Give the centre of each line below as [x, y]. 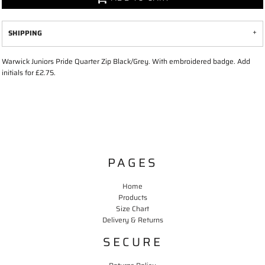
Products [132, 197]
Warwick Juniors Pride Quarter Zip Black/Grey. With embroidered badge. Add [126, 61]
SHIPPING [25, 33]
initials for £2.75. [29, 72]
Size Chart [132, 208]
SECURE [132, 242]
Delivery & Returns [132, 219]
